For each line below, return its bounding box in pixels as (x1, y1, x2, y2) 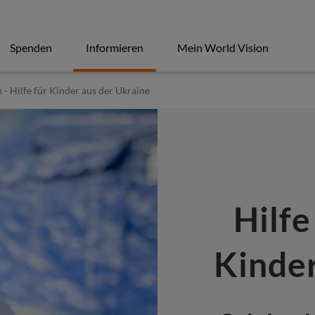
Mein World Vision (177, 41, 269, 54)
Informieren (86, 41, 143, 54)
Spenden (10, 41, 52, 54)
